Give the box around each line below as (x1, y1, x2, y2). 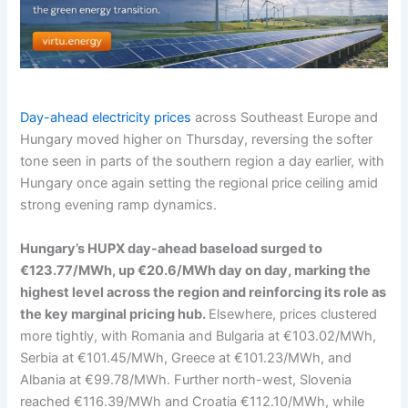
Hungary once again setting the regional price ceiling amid (20, 175, 379, 192)
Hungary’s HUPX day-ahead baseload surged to (20, 240, 323, 257)
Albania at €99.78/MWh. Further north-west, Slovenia (20, 371, 352, 388)
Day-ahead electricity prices (20, 109, 192, 127)
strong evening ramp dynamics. (20, 197, 218, 214)
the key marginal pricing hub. (20, 305, 209, 322)
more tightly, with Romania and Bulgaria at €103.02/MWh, (20, 327, 377, 344)
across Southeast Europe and (191, 109, 379, 127)
